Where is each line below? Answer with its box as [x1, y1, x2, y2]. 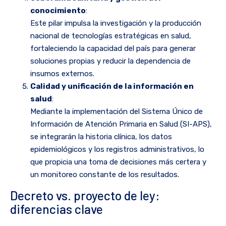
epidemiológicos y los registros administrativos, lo [30, 145, 204, 154]
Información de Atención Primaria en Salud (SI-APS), [30, 120, 212, 129]
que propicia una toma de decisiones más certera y [30, 157, 206, 167]
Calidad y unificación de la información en [30, 82, 194, 91]
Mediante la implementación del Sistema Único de [30, 107, 203, 117]
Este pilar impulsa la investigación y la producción [30, 19, 201, 28]
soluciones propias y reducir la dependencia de [30, 56, 191, 66]
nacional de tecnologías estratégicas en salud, [30, 31, 191, 41]
